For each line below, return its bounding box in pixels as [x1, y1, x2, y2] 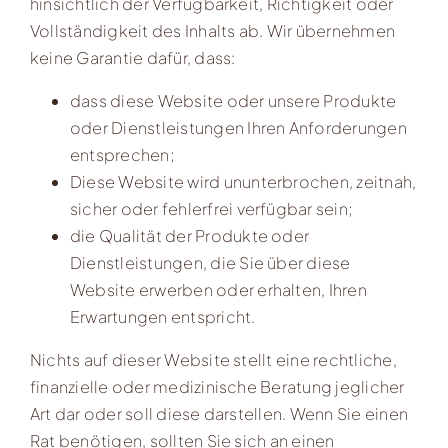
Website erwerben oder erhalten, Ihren [69, 279, 367, 301]
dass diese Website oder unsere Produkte [69, 90, 397, 112]
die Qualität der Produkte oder [69, 225, 310, 247]
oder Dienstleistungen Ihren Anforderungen [69, 117, 407, 139]
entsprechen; [69, 144, 175, 166]
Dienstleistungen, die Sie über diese [69, 252, 351, 274]
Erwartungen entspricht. [69, 306, 256, 328]
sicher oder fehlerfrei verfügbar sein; [69, 198, 354, 220]
